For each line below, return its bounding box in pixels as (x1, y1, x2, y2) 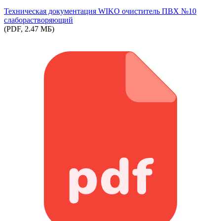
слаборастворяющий (4, 15, 73, 24)
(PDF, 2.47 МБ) (4, 24, 54, 33)
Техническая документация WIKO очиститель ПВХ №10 (4, 6, 196, 15)
